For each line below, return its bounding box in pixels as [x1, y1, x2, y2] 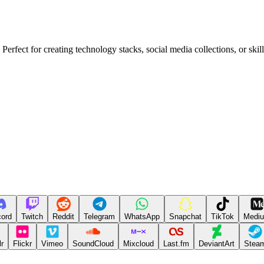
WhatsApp [124, 212, 160, 221]
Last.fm [163, 239, 189, 248]
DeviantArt [199, 239, 235, 248]
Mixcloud [123, 239, 154, 248]
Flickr [13, 239, 32, 248]
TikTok [211, 212, 234, 221]
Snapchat [169, 212, 202, 221]
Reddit [52, 212, 74, 221]
